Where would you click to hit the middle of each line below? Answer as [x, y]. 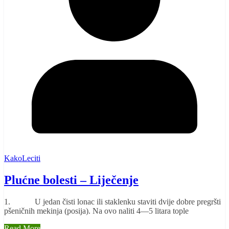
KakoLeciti [22, 158]
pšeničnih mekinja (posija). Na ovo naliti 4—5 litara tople [96, 211]
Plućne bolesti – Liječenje [71, 180]
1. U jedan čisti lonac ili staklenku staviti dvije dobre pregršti [112, 201]
